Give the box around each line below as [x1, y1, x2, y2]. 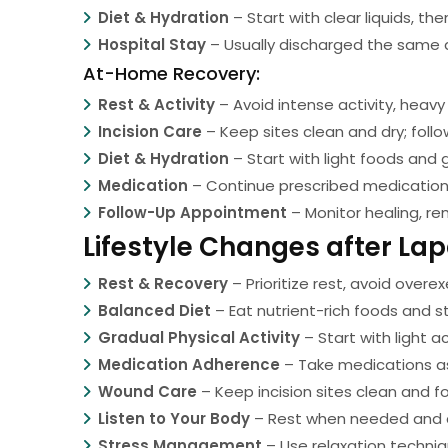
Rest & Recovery [98, 273, 229, 295]
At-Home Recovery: [83, 61, 261, 87]
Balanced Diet [98, 300, 212, 322]
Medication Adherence [98, 354, 281, 376]
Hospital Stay [98, 34, 207, 56]
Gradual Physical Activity [98, 327, 301, 349]
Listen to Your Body [98, 408, 251, 430]
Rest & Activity [98, 94, 216, 116]
